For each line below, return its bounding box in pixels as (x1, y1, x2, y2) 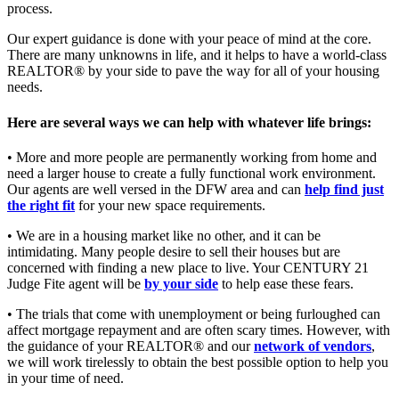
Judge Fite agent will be (7, 275, 144, 291)
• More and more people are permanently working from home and (7, 149, 377, 165)
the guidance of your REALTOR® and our (7, 338, 254, 354)
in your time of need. (7, 370, 124, 386)
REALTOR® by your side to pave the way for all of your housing (7, 63, 379, 79)
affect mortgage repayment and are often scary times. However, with (7, 322, 390, 338)
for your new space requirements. (75, 197, 265, 213)
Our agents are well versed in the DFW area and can (7, 181, 305, 197)
